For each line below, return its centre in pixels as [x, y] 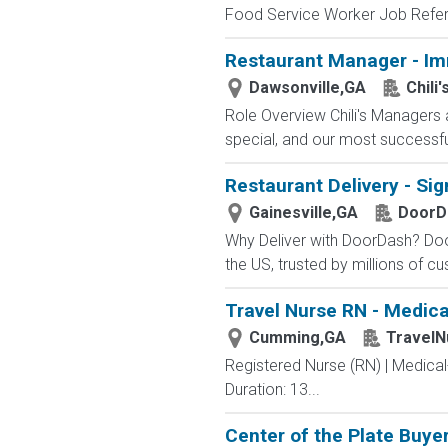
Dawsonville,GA [307, 87]
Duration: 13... [272, 389]
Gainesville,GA [303, 212]
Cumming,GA [297, 337]
